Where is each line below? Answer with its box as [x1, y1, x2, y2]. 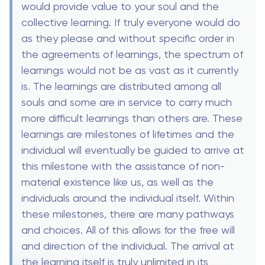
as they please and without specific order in [21, 31, 234, 44]
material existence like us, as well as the [21, 175, 214, 188]
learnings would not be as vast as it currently [21, 63, 238, 76]
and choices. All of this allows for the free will [21, 223, 235, 236]
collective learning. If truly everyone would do [21, 15, 240, 28]
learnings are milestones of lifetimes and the [21, 127, 234, 140]
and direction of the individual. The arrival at [21, 239, 234, 252]
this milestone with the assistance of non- [21, 159, 225, 172]
